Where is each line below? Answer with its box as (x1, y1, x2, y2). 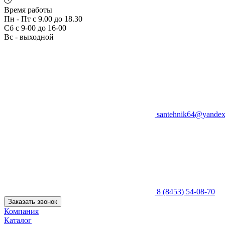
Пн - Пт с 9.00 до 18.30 (4, 14, 82, 23)
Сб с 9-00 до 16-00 (4, 23, 66, 32)
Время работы (4, 5, 52, 14)
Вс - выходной (4, 32, 54, 41)
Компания (4, 206, 39, 215)
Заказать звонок (8, 197, 57, 205)
